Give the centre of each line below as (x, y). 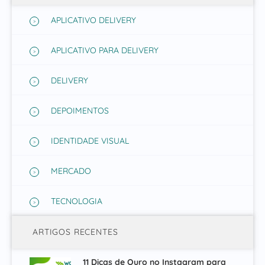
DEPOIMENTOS (80, 110)
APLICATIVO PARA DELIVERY (105, 50)
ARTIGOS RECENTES (75, 232)
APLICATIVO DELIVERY (93, 20)
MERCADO (71, 171)
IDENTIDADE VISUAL (90, 140)
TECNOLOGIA (77, 201)
